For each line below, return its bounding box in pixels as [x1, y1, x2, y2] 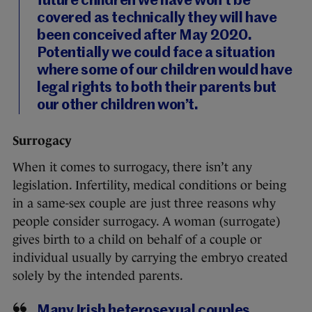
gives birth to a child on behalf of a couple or [13, 233, 262, 247]
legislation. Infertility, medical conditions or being [13, 178, 286, 193]
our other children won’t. [37, 98, 198, 114]
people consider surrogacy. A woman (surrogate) [13, 214, 280, 229]
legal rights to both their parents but [37, 81, 277, 96]
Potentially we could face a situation [37, 46, 275, 61]
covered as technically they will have [37, 11, 277, 26]
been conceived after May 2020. [37, 29, 252, 44]
